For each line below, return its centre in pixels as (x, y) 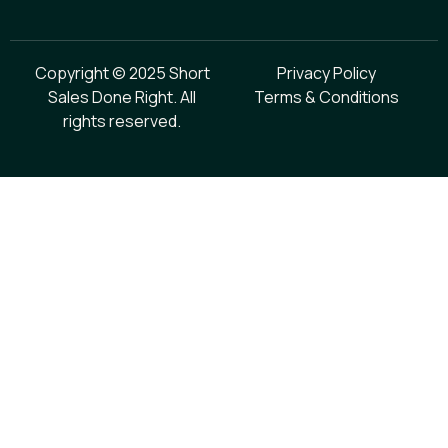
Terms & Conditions (326, 96)
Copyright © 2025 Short (122, 72)
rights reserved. (122, 120)
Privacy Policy (326, 72)
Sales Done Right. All (122, 96)
